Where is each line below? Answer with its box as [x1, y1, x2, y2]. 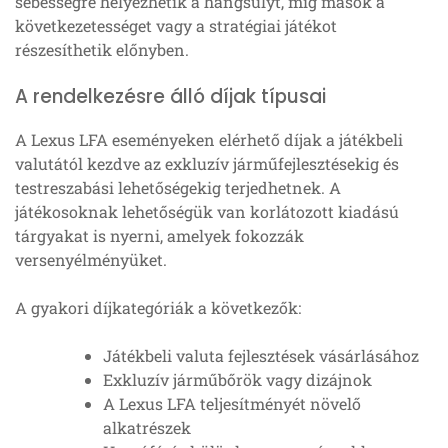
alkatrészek [103, 417, 191, 439]
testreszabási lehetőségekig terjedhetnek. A [15, 177, 341, 199]
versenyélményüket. [15, 249, 167, 271]
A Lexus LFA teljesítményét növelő [103, 393, 361, 415]
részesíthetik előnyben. [15, 39, 189, 61]
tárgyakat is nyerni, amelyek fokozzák [15, 225, 304, 247]
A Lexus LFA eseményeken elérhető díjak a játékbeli [15, 129, 403, 151]
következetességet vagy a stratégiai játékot [15, 15, 337, 37]
